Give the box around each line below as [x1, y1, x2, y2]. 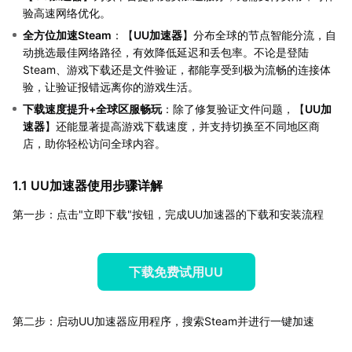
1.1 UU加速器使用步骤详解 [13, 178, 163, 194]
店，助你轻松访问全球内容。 [23, 137, 166, 151]
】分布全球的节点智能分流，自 [182, 28, 336, 42]
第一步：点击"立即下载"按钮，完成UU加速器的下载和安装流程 [13, 207, 324, 222]
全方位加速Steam [23, 28, 112, 42]
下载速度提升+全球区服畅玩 [23, 102, 162, 116]
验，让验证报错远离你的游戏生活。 [23, 80, 199, 94]
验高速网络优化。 [23, 6, 111, 20]
